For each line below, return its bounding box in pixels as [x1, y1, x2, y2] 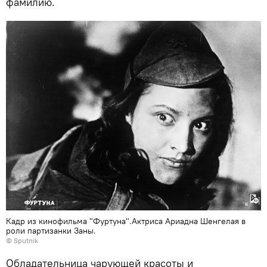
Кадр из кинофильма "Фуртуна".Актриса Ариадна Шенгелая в [6, 216, 246, 227]
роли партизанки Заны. [6, 225, 96, 237]
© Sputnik [6, 236, 38, 246]
